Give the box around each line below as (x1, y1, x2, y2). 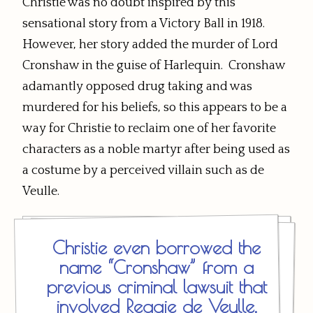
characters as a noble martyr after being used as (22, 143, 290, 157)
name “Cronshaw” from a (59, 256, 254, 278)
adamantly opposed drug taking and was (22, 80, 252, 94)
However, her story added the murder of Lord (22, 38, 278, 52)
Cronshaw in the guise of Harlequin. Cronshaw (22, 59, 285, 73)
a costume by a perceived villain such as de (22, 163, 264, 178)
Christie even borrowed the (52, 237, 261, 259)
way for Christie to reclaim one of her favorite (22, 122, 276, 136)
